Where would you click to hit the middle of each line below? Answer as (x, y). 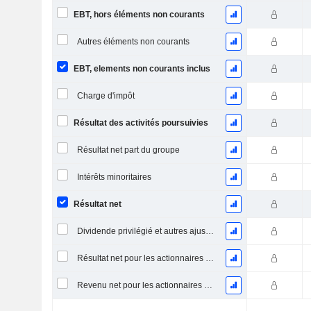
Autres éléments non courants (133, 42)
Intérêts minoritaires (114, 177)
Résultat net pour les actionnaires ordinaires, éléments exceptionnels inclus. (209, 258)
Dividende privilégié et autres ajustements (209, 231)
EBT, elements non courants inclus (142, 69)
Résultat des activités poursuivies (141, 123)
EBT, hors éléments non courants (139, 15)
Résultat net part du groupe (128, 150)
